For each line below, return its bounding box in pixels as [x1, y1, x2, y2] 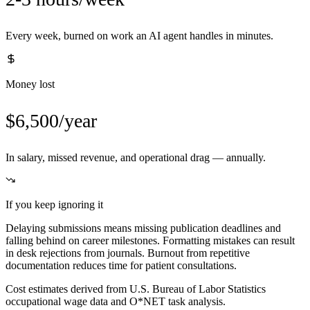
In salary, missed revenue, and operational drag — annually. [6, 152, 266, 164]
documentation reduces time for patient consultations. [6, 259, 237, 272]
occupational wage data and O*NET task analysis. [6, 295, 226, 308]
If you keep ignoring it [6, 199, 103, 211]
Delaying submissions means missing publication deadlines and [6, 222, 281, 235]
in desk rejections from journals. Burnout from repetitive [6, 247, 250, 259]
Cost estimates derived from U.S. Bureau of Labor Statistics [6, 283, 266, 295]
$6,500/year [6, 110, 97, 132]
